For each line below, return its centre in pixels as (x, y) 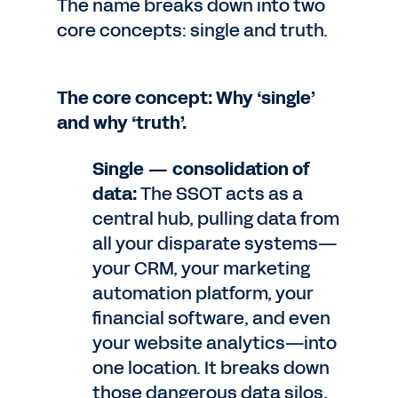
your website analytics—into (215, 343)
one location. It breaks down (211, 368)
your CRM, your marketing (201, 268)
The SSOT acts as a (222, 194)
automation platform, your (203, 293)
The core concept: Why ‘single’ (186, 98)
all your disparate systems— (215, 243)
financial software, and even (211, 318)
